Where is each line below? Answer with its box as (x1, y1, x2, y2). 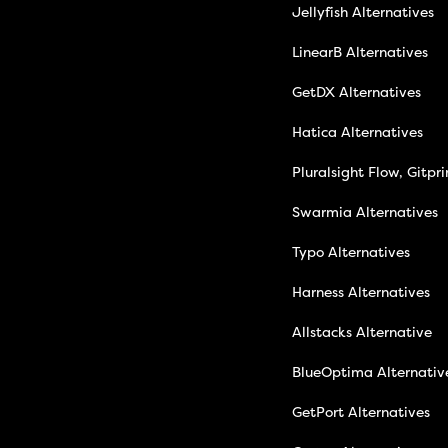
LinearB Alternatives (291, 44, 428, 62)
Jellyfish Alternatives (291, 4, 434, 22)
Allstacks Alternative (291, 324, 432, 342)
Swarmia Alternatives (291, 204, 438, 222)
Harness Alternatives (291, 284, 430, 302)
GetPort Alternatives (291, 404, 430, 422)
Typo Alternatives (291, 244, 410, 262)
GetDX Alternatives (291, 84, 421, 102)
